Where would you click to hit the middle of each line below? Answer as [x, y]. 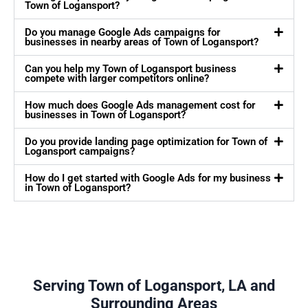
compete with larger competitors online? [117, 79]
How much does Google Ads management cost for [140, 106]
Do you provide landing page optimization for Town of [146, 142]
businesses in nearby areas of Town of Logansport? [142, 42]
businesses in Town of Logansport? [105, 115]
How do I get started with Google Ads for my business [148, 178]
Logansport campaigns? [80, 152]
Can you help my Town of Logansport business [131, 69]
